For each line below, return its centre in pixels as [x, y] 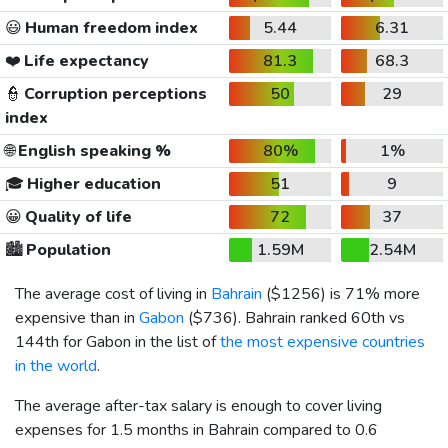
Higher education [92, 183]
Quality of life [76, 216]
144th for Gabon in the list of [117, 341]
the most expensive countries [322, 341]
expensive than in [77, 317]
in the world [56, 365]
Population [66, 249]
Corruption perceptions [113, 93]
